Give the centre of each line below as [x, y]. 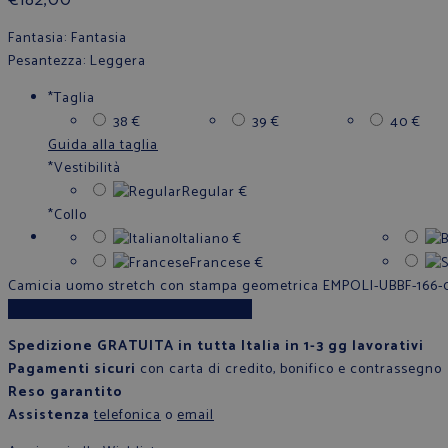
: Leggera [114, 61]
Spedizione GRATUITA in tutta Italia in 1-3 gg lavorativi [216, 346]
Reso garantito [65, 392]
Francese [220, 263]
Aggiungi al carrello [130, 308]
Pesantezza [45, 61]
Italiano [204, 239]
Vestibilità [87, 168]
